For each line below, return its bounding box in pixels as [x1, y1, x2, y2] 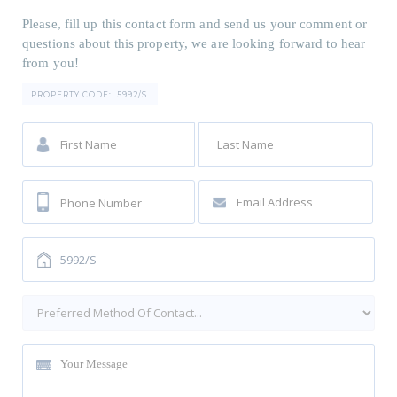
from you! [22, 55, 79, 70]
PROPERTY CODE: [31, 90, 112, 99]
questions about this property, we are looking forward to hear [22, 35, 366, 51]
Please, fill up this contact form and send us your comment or [22, 16, 368, 31]
